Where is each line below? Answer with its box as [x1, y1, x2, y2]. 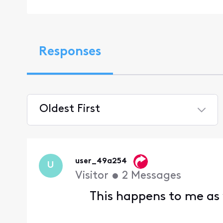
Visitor [75, 170, 109, 182]
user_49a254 [75, 157, 127, 165]
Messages [131, 170, 182, 182]
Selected [38, 124, 84, 136]
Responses [38, 46, 101, 59]
